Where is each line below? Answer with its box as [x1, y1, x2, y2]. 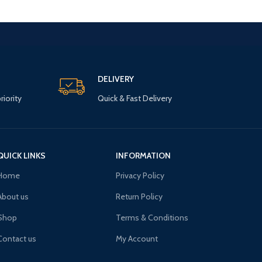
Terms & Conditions [116, 212, 189, 223]
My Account [116, 233, 158, 244]
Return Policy [116, 191, 163, 202]
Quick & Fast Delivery [97, 93, 172, 104]
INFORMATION [116, 150, 171, 161]
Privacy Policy [116, 170, 165, 181]
